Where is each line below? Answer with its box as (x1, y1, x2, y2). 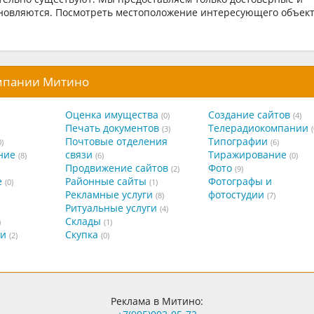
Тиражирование (207, 147, 287, 161)
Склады (64, 214, 101, 228)
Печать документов (64, 121, 159, 135)
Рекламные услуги (64, 187, 153, 201)
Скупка (64, 227, 98, 241)
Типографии (207, 134, 268, 148)
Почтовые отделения (64, 134, 168, 148)
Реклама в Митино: (111, 294, 203, 308)
